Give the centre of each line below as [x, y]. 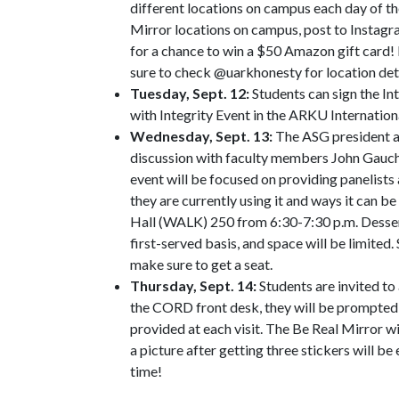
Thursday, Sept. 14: [195, 285]
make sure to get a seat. [201, 264]
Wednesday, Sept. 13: [201, 136]
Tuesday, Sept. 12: [190, 93]
